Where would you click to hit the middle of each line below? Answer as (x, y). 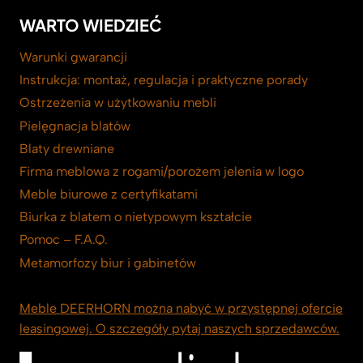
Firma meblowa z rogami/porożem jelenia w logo (162, 171)
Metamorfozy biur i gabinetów (108, 263)
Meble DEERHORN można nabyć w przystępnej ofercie (181, 309)
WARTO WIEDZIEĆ (90, 25)
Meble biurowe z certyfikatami (109, 194)
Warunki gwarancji (73, 57)
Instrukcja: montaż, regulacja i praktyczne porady (164, 80)
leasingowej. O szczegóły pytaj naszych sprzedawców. (179, 329)
